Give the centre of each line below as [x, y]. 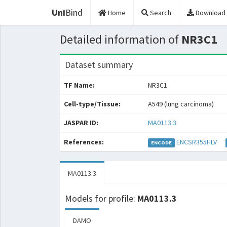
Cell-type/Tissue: [92, 104]
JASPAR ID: [81, 123]
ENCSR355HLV [197, 142]
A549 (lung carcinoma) [181, 104]
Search [160, 13]
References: [84, 142]
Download [211, 13]
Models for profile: [101, 198]
